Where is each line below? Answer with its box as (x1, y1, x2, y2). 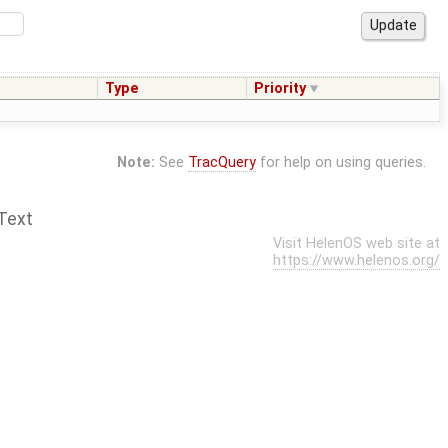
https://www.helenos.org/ (273, 252, 440, 270)
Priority (254, 80, 307, 98)
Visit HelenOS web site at (273, 235, 440, 253)
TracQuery (187, 154, 256, 172)
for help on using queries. (255, 154, 426, 172)
